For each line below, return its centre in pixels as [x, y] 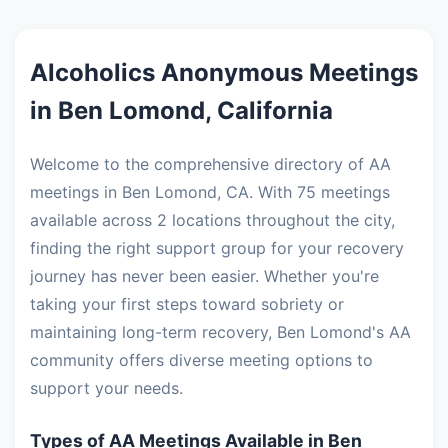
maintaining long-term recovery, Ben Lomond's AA [220, 332]
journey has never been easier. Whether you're [204, 276]
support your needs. [106, 388]
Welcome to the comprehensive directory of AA [210, 164]
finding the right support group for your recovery [217, 248]
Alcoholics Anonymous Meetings [224, 72]
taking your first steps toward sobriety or [187, 304]
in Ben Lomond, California [181, 110]
